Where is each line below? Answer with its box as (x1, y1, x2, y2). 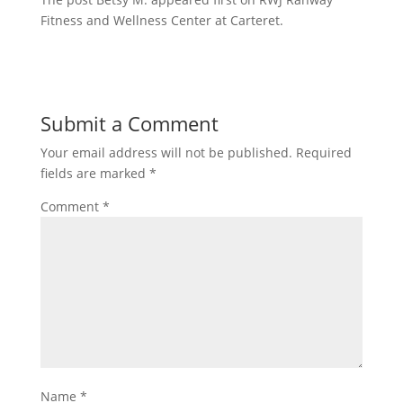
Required (295, 144, 352, 161)
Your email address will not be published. (40, 144, 292, 161)
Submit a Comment (40, 110, 219, 137)
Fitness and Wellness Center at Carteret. (40, 12, 283, 29)
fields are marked (40, 165, 149, 182)
